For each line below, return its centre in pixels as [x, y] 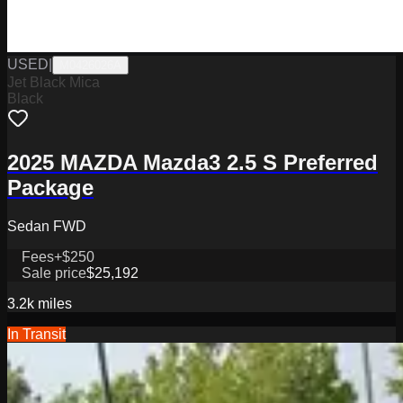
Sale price [54, 273]
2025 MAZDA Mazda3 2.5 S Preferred [193, 162]
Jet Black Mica [54, 82]
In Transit [36, 334]
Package [50, 187]
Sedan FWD [47, 226]
